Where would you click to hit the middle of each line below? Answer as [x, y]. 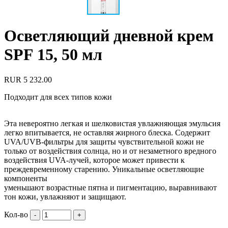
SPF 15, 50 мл [53, 55]
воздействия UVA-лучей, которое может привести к [94, 160]
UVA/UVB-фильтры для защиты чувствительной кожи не [104, 141]
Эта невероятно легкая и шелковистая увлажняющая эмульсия [112, 123]
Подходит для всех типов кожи [58, 97]
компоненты [26, 178]
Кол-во [16, 214]
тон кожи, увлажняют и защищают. [65, 196]
